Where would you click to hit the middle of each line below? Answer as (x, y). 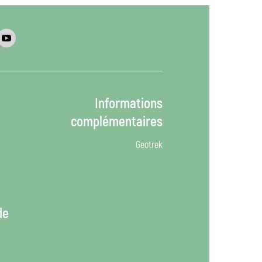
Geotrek (149, 145)
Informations (128, 104)
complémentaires (116, 122)
